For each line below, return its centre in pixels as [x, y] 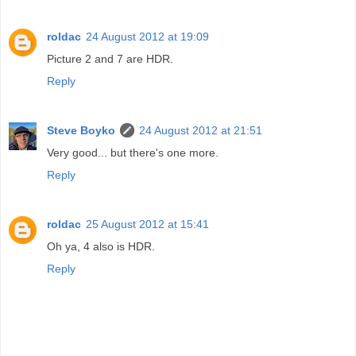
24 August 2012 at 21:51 [201, 130]
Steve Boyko [81, 130]
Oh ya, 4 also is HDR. [101, 246]
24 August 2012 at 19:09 [147, 36]
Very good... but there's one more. [133, 152]
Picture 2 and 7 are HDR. [110, 58]
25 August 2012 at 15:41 [147, 224]
